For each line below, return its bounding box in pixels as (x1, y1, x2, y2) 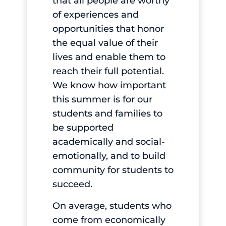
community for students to (52, 164, 174, 176)
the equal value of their (52, 37, 158, 49)
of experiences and (52, 9, 139, 21)
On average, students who (52, 200, 172, 211)
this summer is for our (52, 94, 152, 105)
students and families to (52, 108, 162, 120)
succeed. (52, 179, 92, 190)
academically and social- (52, 136, 165, 148)
